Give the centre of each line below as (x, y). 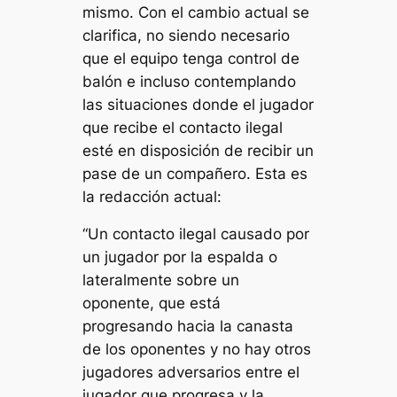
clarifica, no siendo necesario (187, 35)
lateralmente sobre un (161, 280)
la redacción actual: (152, 196)
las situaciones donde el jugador (198, 104)
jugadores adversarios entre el (191, 373)
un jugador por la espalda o (180, 257)
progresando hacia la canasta (188, 327)
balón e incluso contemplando (190, 81)
